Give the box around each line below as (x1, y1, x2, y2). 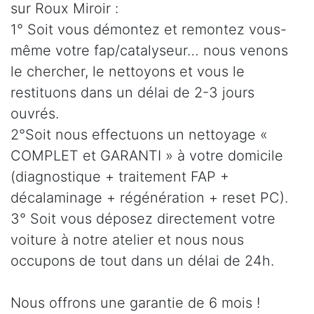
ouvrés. (11, 105, 59, 123)
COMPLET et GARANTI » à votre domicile (11, 147, 283, 165)
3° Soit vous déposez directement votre (11, 210, 275, 228)
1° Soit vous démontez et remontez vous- (11, 21, 287, 39)
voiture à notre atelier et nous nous (11, 231, 244, 249)
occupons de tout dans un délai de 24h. (11, 252, 274, 270)
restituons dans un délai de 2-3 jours (11, 84, 254, 102)
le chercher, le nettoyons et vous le (11, 63, 245, 81)
